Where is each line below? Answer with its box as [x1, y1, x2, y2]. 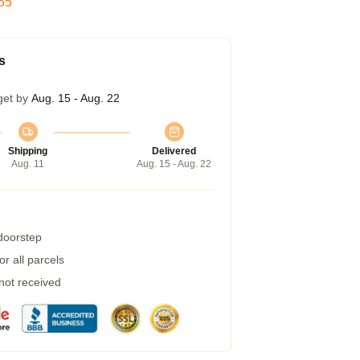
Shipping [8, 145, 47, 157]
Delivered [152, 145, 196, 157]
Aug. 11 [11, 158, 44, 170]
